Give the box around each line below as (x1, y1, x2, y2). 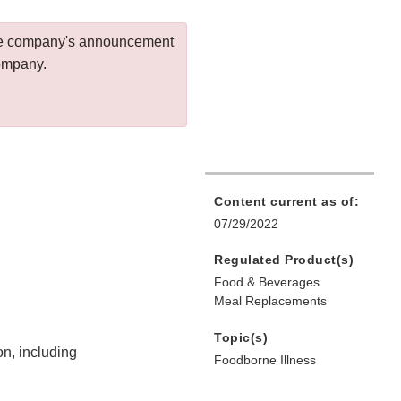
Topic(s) (214, 330, 268, 346)
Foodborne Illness (214, 353, 316, 368)
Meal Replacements (214, 294, 327, 309)
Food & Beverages (214, 275, 320, 290)
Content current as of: (214, 194, 359, 209)
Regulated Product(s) (214, 252, 354, 268)
